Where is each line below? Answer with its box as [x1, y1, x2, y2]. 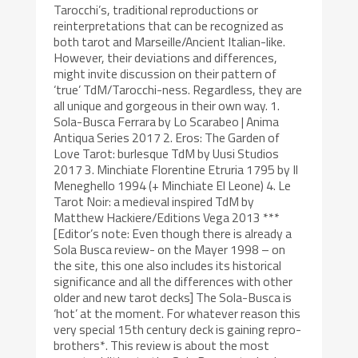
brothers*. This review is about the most [54, 335, 270, 355]
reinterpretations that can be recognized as [54, 15, 284, 35]
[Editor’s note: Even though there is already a [54, 223, 292, 243]
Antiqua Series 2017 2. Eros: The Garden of [54, 127, 280, 147]
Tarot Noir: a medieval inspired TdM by [54, 191, 255, 211]
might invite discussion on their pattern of [54, 63, 277, 83]
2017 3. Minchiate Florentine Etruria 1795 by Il [54, 159, 299, 179]
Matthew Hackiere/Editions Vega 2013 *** [54, 207, 280, 227]
